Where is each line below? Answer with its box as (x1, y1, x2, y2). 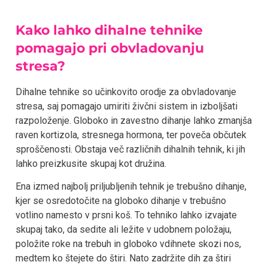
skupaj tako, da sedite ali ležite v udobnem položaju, (16, 224, 232, 236)
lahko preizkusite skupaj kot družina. (16, 158, 166, 170)
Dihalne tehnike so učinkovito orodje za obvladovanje (16, 86, 236, 98)
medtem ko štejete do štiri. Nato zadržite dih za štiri (16, 252, 231, 264)
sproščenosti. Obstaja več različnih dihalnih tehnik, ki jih (16, 144, 245, 156)
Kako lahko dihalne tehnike (16, 22, 203, 39)
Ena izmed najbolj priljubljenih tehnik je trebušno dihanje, (16, 181, 246, 193)
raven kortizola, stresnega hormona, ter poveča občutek (16, 129, 246, 141)
